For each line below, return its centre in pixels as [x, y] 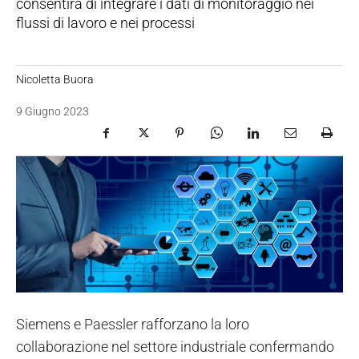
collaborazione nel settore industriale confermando [175, 347]
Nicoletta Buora [55, 79]
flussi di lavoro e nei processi [105, 22]
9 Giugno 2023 [52, 112]
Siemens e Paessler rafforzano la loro [133, 325]
